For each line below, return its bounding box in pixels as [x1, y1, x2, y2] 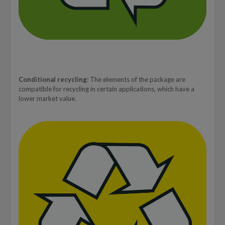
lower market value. [18, 94, 76, 103]
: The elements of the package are [86, 75, 185, 84]
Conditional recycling [18, 75, 87, 84]
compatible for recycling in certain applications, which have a [18, 85, 194, 93]
